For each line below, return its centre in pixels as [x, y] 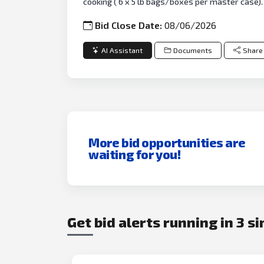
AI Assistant [122, 50]
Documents [192, 50]
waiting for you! [135, 154]
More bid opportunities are [167, 142]
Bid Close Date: [130, 25]
